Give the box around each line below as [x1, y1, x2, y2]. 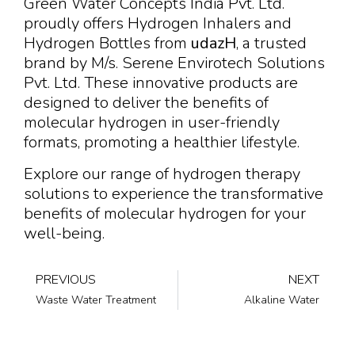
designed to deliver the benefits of [24, 92, 269, 114]
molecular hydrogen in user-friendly [24, 112, 280, 134]
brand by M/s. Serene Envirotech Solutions [24, 52, 325, 74]
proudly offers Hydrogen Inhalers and [24, 13, 292, 35]
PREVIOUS [36, 270, 96, 288]
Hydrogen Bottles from [24, 32, 191, 55]
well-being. [24, 222, 105, 244]
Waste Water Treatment [36, 292, 156, 307]
